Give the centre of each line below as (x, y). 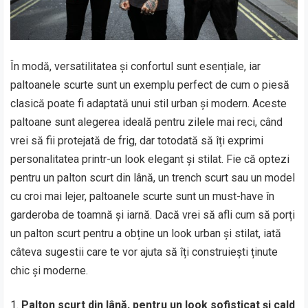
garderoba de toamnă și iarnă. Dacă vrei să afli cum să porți (153, 214)
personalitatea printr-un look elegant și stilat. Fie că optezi (150, 159)
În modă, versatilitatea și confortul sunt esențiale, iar (136, 66)
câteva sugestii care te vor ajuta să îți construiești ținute (144, 252)
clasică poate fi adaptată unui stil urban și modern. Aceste (149, 103)
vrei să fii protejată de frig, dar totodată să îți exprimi (137, 140)
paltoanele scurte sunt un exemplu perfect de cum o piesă (150, 85)
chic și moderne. (49, 270)
